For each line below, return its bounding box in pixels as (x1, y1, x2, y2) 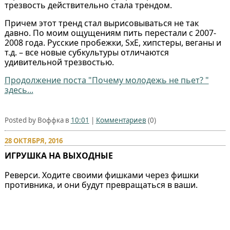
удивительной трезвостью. (4, 56, 114, 68)
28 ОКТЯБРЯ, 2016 (4, 136, 63, 145)
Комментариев (95, 115, 146, 125)
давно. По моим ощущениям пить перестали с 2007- (4, 27, 216, 39)
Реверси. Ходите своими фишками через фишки (4, 169, 199, 181)
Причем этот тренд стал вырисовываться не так (4, 17, 199, 29)
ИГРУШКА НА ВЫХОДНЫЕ (4, 149, 113, 161)
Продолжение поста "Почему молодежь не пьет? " (4, 74, 209, 86)
